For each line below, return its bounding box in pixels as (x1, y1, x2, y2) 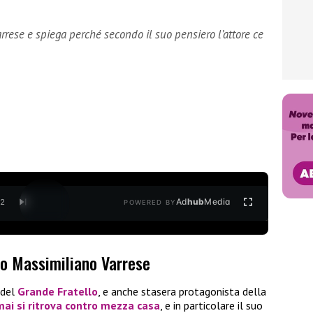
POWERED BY (124, 198, 176, 207)
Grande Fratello (17, 284, 98, 299)
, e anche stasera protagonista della (98, 284, 266, 299)
